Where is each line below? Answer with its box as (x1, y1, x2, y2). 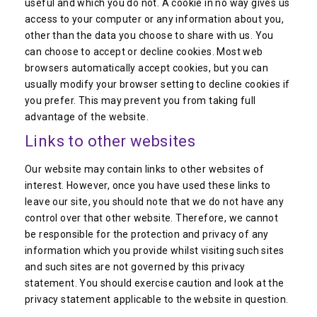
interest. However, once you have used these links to (25, 180, 271, 191)
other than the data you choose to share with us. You (25, 30, 274, 41)
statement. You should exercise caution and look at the (25, 277, 284, 289)
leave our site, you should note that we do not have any (25, 196, 284, 207)
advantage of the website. (25, 111, 149, 122)
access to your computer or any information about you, (25, 13, 284, 25)
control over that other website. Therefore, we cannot (25, 212, 279, 224)
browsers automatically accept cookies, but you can (25, 62, 268, 74)
